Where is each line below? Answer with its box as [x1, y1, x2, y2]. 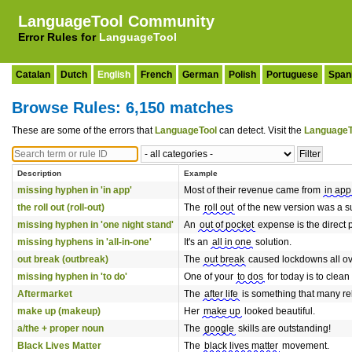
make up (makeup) [17, 306, 101, 317]
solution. [253, 236, 291, 247]
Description [17, 169, 61, 178]
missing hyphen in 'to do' [17, 271, 127, 282]
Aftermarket [17, 288, 72, 299]
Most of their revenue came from [184, 185, 323, 196]
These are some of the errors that [12, 125, 155, 136]
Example [184, 169, 218, 178]
